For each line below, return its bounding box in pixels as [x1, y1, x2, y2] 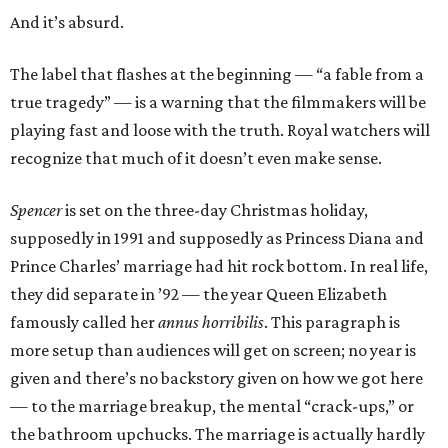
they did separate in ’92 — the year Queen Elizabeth [10, 284, 387, 305]
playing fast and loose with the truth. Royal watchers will [10, 120, 430, 141]
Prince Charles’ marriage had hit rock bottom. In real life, [10, 256, 428, 277]
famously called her [10, 312, 158, 333]
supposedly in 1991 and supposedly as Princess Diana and [10, 228, 424, 249]
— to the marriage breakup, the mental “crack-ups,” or [10, 396, 414, 417]
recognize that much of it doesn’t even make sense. [10, 148, 382, 169]
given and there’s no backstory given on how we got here [10, 368, 423, 389]
